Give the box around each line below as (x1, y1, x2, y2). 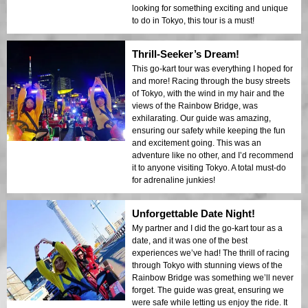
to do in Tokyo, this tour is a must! (132, 15, 254, 25)
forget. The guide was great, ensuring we (132, 285, 284, 295)
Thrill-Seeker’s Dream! (132, 47, 239, 60)
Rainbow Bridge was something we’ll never (132, 272, 294, 283)
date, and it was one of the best (132, 235, 247, 245)
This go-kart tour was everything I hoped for (132, 63, 293, 74)
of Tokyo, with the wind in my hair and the (132, 88, 285, 98)
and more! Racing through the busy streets (132, 76, 290, 86)
